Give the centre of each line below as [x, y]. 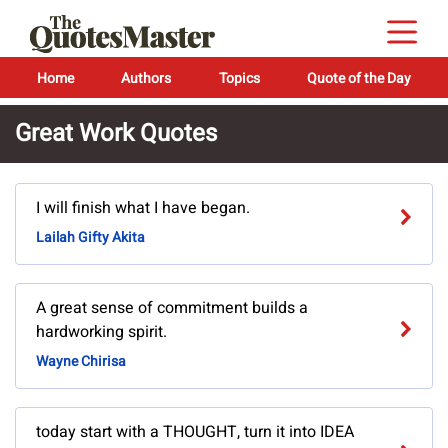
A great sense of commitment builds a [172, 308]
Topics [239, 78]
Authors [146, 78]
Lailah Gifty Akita [90, 238]
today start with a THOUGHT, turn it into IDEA [195, 432]
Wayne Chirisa [81, 362]
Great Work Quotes [116, 133]
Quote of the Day [358, 78]
